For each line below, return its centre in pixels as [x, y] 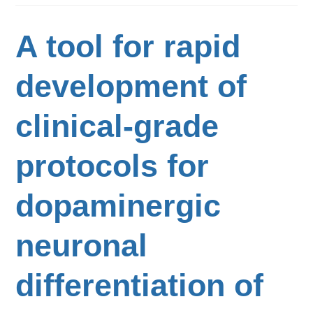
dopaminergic [118, 206]
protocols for [112, 166]
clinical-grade [117, 126]
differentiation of [140, 285]
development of [131, 86]
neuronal [82, 246]
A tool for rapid [128, 46]
